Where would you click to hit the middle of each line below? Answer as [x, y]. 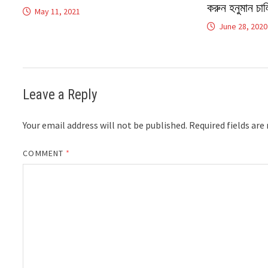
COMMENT [45, 153]
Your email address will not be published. [105, 125]
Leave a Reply [60, 95]
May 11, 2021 [58, 11]
